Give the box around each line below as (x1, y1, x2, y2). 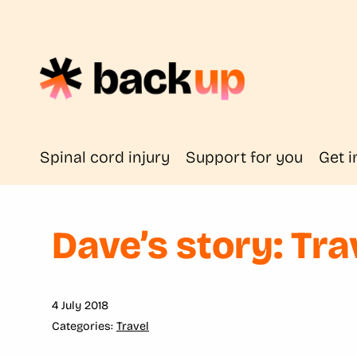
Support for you (186, 147, 303, 167)
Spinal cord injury (40, 147, 170, 167)
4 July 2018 (52, 299, 108, 312)
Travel (116, 320, 149, 333)
